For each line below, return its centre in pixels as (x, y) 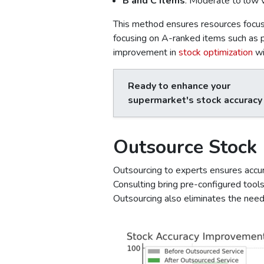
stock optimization (216, 52)
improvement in (146, 52)
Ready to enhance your (179, 86)
